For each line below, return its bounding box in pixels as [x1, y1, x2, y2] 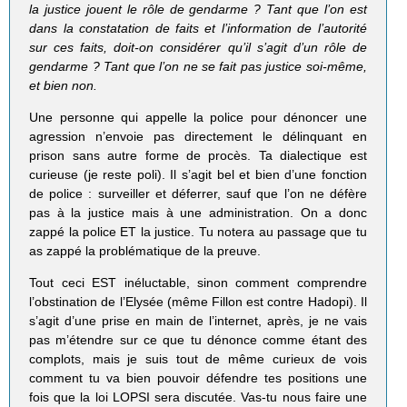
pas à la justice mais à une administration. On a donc [29, 205, 367, 221]
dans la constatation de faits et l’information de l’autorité [29, 21, 367, 36]
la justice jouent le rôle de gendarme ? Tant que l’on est [29, 2, 367, 17]
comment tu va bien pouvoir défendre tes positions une [29, 371, 367, 386]
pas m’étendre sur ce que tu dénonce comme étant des [29, 333, 367, 348]
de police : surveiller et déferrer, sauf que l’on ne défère [29, 186, 367, 202]
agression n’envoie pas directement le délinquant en [29, 129, 367, 144]
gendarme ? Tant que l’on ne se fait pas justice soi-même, [29, 59, 367, 74]
